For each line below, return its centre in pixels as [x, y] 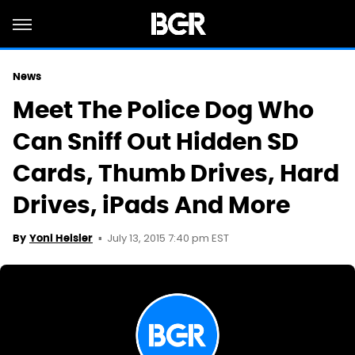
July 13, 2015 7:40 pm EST [168, 239]
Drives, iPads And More [151, 205]
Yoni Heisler [61, 238]
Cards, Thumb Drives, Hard [176, 173]
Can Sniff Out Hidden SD [156, 141]
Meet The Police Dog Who [163, 110]
